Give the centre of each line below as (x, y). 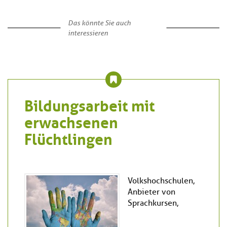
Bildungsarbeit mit (89, 104)
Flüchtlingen (68, 138)
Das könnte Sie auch (99, 23)
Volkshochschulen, (161, 181)
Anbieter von (152, 192)
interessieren (88, 33)
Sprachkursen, (153, 203)
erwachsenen (71, 121)
